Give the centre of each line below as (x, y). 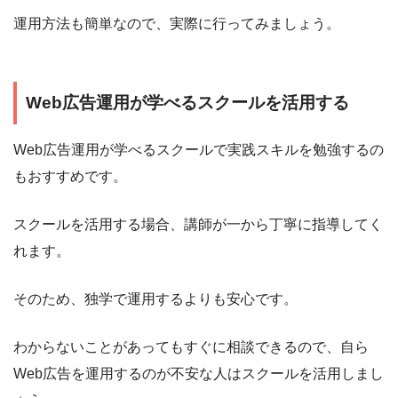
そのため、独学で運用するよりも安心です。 (155, 298)
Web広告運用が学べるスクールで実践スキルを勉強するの (199, 149)
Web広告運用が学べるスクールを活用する (187, 103)
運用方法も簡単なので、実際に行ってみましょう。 (177, 24)
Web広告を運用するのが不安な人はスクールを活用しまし (199, 373)
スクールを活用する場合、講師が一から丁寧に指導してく (198, 224)
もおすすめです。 (70, 176)
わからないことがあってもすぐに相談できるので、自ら (191, 346)
